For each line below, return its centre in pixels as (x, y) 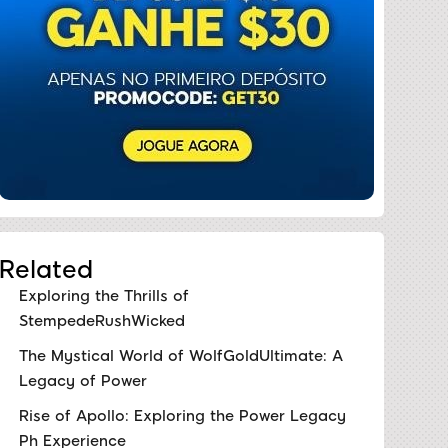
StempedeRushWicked (101, 320)
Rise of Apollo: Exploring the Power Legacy (182, 415)
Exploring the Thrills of (103, 295)
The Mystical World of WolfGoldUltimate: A (180, 355)
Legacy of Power (82, 380)
